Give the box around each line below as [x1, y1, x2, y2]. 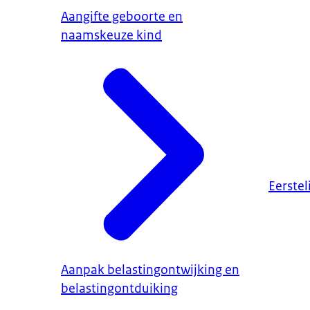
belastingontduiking [61, 280, 178, 297]
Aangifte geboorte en [61, 8, 183, 26]
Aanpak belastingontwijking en [61, 261, 239, 278]
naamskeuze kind [61, 27, 162, 44]
